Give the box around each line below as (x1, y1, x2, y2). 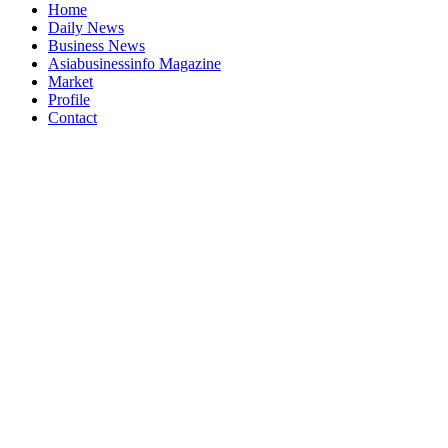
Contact (48, 109, 97, 127)
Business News (48, 37, 145, 55)
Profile (48, 91, 90, 109)
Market (48, 73, 93, 91)
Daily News (48, 19, 124, 37)
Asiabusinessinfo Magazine (48, 55, 221, 73)
